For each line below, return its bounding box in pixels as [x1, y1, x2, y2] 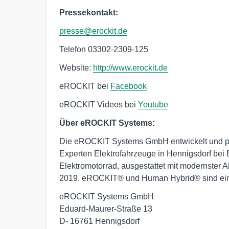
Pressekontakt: [59, 8, 118, 17]
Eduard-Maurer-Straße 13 [59, 204, 154, 213]
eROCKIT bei [59, 81, 110, 90]
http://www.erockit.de [93, 63, 168, 72]
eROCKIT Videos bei [59, 100, 138, 109]
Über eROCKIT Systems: [59, 118, 155, 127]
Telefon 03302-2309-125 [59, 44, 148, 54]
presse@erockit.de [59, 26, 127, 35]
